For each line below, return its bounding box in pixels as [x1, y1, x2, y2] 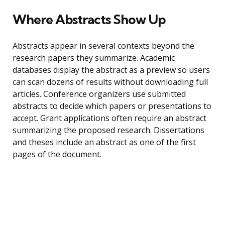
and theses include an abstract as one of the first [13, 137, 196, 148]
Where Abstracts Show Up [13, 11, 166, 28]
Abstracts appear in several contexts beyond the [13, 40, 194, 52]
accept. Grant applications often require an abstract [13, 113, 206, 124]
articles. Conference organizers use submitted [13, 88, 186, 100]
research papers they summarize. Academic [13, 52, 175, 64]
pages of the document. [13, 149, 101, 160]
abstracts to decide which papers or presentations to [13, 100, 211, 112]
